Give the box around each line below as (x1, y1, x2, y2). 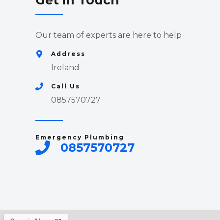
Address (51, 50, 85, 57)
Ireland (51, 63, 80, 72)
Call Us (51, 82, 80, 90)
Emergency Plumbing (35, 134, 124, 141)
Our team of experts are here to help (35, 30, 182, 40)
